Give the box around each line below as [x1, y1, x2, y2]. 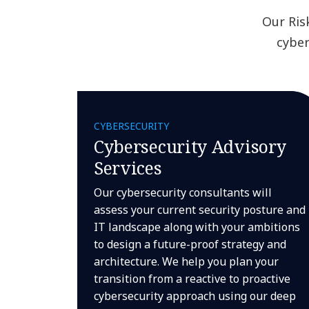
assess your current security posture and [93, 202, 306, 217]
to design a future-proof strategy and [93, 237, 286, 252]
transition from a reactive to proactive [93, 271, 290, 286]
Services [93, 156, 162, 179]
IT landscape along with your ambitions [93, 219, 300, 235]
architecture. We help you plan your [93, 254, 279, 269]
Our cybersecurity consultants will [93, 185, 272, 200]
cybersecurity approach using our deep [93, 288, 296, 303]
